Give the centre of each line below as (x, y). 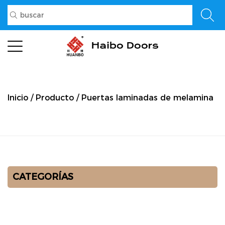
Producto (55, 98)
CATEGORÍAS (43, 177)
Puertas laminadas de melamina (147, 98)
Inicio (18, 98)
